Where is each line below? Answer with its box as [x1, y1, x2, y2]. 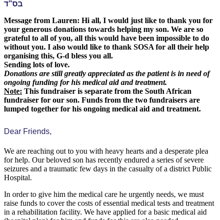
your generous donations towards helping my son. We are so [4, 25, 203, 33]
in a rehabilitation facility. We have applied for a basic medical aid [4, 207, 207, 216]
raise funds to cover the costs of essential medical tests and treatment [4, 198, 214, 207]
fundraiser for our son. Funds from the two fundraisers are [4, 95, 200, 104]
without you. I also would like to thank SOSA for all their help [4, 42, 209, 51]
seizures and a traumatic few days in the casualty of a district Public [4, 164, 212, 173]
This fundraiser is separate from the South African [22, 86, 192, 95]
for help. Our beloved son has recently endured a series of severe [4, 155, 204, 164]
